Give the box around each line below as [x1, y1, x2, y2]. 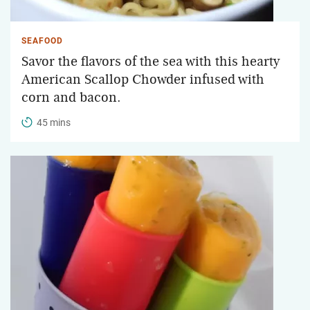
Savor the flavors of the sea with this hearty [21, 54, 280, 69]
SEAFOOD [21, 35, 63, 46]
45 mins [37, 116, 71, 128]
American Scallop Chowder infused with [21, 72, 264, 86]
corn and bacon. [21, 90, 121, 104]
